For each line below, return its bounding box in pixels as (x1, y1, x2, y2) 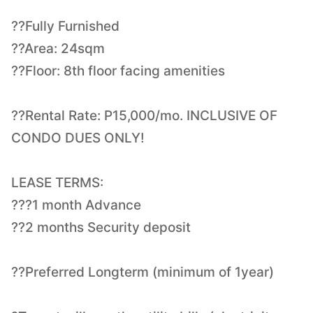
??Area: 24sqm (11, 40, 105, 57)
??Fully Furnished (11, 17, 119, 34)
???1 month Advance (11, 196, 141, 213)
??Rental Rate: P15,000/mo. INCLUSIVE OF (11, 107, 277, 124)
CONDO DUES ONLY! (11, 129, 145, 146)
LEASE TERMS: (11, 174, 103, 191)
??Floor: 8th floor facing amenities (11, 62, 225, 79)
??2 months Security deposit (11, 219, 191, 235)
